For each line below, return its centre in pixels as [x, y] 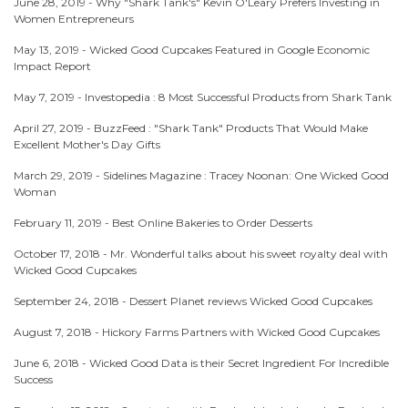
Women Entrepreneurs [74, 19]
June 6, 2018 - [51, 363]
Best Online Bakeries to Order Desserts [212, 223]
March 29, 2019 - [58, 175]
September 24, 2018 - [71, 301]
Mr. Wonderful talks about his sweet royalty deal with [249, 254]
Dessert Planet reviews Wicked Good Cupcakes [251, 301]
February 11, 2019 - [63, 223]
